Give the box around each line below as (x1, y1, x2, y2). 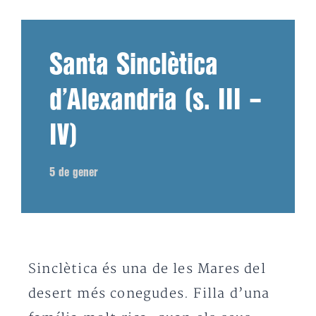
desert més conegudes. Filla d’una (28, 285, 270, 302)
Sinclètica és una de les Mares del (28, 260, 266, 277)
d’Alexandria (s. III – (49, 87, 262, 114)
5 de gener (49, 166, 98, 178)
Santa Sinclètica (49, 52, 218, 78)
